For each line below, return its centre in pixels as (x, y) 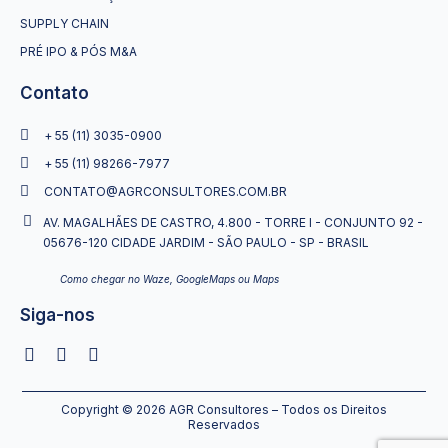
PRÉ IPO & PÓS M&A (78, 51)
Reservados (224, 424)
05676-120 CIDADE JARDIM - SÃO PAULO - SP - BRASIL (206, 242)
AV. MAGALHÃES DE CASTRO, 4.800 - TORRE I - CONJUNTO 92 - (233, 222)
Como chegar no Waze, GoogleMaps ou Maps (169, 279)
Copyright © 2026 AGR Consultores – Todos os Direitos (224, 409)
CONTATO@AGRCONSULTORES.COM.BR (165, 191)
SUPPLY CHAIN (64, 23)
